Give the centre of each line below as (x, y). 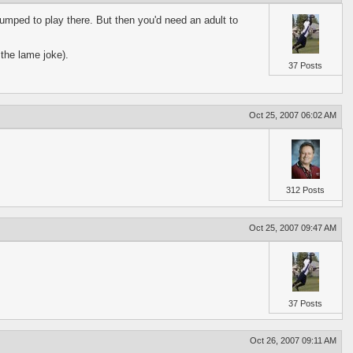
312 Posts (306, 190)
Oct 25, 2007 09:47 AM (293, 228)
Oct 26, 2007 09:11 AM (294, 341)
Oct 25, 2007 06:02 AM (293, 115)
